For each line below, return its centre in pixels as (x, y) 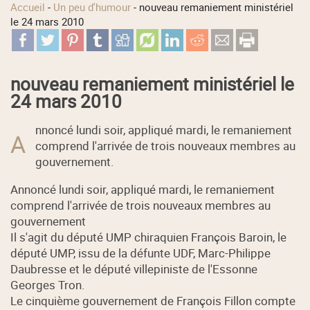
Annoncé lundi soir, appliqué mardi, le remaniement (143, 189)
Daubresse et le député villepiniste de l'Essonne (134, 268)
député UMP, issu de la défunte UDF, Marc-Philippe (141, 253)
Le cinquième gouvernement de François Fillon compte (153, 300)
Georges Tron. (48, 284)
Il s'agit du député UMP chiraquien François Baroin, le (149, 237)
